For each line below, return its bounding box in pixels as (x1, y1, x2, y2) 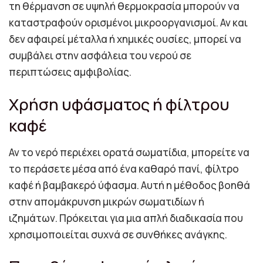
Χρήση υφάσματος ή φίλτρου (9, 93, 230, 115)
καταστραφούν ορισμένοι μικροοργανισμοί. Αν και (9, 16, 248, 30)
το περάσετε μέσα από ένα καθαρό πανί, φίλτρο (9, 161, 239, 176)
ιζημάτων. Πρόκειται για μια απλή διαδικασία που (9, 211, 243, 225)
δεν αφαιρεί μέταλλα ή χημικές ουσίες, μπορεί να (9, 32, 241, 46)
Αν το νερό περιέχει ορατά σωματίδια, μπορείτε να (9, 145, 249, 159)
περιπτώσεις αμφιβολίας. (9, 65, 131, 79)
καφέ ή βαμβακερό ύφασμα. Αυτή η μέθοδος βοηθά (9, 178, 250, 192)
